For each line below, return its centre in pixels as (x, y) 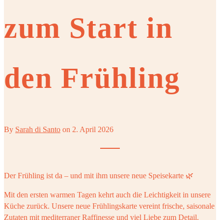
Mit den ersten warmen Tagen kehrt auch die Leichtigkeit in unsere (107, 195)
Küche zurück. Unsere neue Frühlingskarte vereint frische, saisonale (109, 206)
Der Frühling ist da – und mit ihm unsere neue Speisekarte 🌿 (99, 176)
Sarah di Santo (38, 130)
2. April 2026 (93, 130)
